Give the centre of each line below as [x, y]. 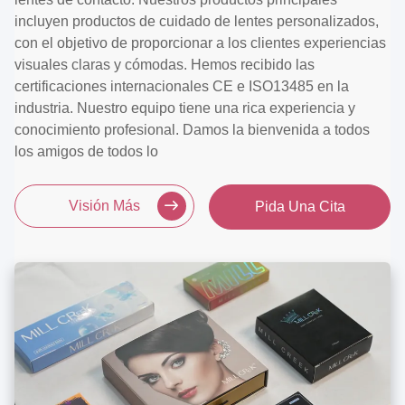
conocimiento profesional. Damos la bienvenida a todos [192, 130]
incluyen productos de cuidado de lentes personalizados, [197, 21]
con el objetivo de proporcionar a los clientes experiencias [200, 43]
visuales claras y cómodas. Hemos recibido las [165, 65]
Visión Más [105, 206]
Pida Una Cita [300, 207]
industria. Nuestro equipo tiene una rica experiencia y [185, 108]
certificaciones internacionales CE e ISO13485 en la [182, 86]
